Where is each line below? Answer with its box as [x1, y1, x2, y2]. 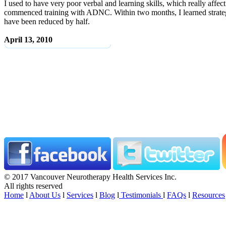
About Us [29, 191, 61, 199]
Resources [192, 191, 225, 199]
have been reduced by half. [4, 17, 90, 26]
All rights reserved [4, 182, 63, 190]
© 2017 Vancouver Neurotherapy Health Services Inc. [4, 173, 177, 181]
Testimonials [119, 191, 163, 199]
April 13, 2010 [4, 35, 52, 44]
